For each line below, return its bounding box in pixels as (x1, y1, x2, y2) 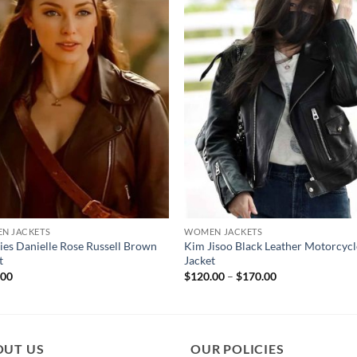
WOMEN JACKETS (184, 226, 263, 237)
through (276, 301, 316, 316)
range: (276, 279, 308, 293)
